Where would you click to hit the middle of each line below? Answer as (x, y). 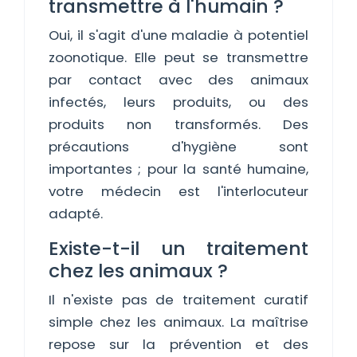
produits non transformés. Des (178, 124)
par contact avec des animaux (178, 80)
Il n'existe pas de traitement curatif (178, 300)
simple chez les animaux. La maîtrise (178, 322)
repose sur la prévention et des (178, 344)
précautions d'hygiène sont (178, 147)
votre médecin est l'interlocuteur (178, 191)
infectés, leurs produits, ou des (178, 102)
